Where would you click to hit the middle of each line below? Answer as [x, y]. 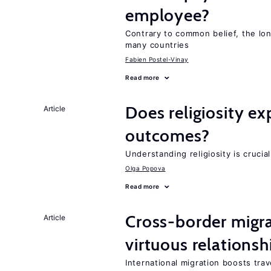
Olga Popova [145, 168]
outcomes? [168, 135]
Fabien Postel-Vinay [157, 59]
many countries [157, 45]
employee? [168, 15]
